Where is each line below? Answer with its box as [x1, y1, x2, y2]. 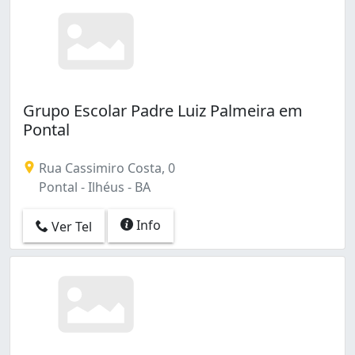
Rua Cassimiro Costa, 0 [36, 159, 175, 177]
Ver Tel [48, 217, 92, 235]
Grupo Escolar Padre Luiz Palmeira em [23, 100, 303, 122]
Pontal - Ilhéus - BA [36, 178, 151, 197]
